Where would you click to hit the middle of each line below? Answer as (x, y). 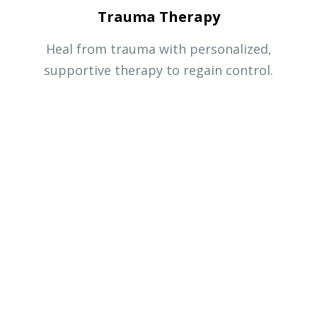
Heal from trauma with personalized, (158, 48)
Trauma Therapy (158, 16)
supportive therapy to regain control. (158, 70)
